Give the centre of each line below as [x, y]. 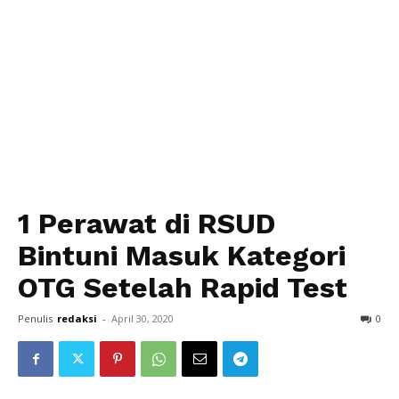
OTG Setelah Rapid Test [183, 288]
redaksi [77, 318]
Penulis [35, 318]
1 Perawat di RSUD [147, 224]
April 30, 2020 [142, 318]
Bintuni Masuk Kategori [182, 256]
